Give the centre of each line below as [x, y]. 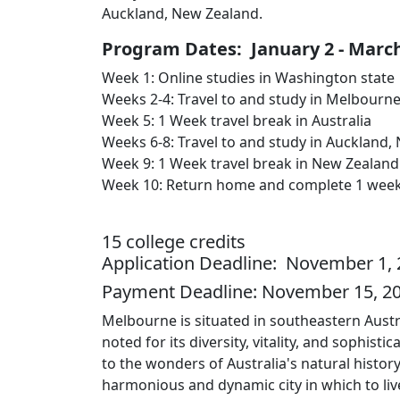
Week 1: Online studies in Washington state [248, 78]
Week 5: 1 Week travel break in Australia [237, 121]
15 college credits [174, 242]
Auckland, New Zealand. [182, 13]
